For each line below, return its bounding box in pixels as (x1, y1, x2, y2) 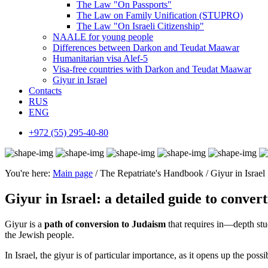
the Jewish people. (5, 229, 74, 240)
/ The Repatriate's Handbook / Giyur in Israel (93, 168, 265, 178)
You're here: (5, 168, 53, 178)
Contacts (29, 86, 62, 96)
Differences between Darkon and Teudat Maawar (53, 42, 239, 53)
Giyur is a (5, 218, 44, 229)
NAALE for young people (53, 32, 153, 42)
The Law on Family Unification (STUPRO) (77, 10, 243, 20)
